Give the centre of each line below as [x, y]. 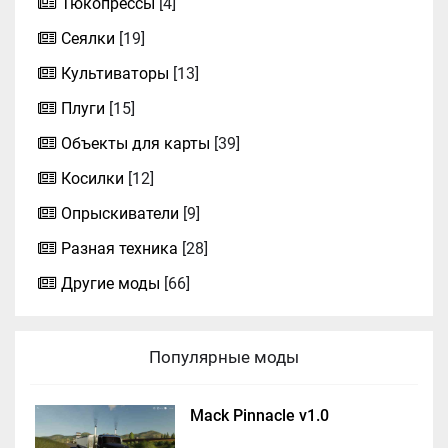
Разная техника [119, 248]
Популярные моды [224, 357]
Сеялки [88, 38]
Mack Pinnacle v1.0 [259, 415]
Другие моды [110, 283]
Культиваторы [115, 73]
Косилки [92, 178]
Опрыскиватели [120, 213]
